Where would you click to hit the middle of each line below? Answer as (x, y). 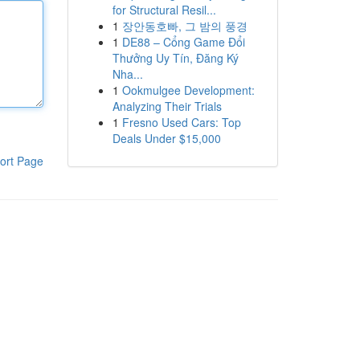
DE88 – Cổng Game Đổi (183, 42)
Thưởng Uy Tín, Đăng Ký (175, 58)
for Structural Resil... (164, 10)
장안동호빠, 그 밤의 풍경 (184, 26)
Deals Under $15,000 (166, 138)
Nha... (127, 74)
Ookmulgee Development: (188, 90)
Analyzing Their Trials (167, 106)
